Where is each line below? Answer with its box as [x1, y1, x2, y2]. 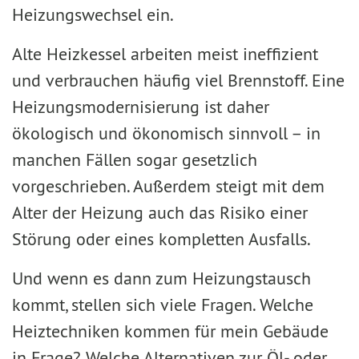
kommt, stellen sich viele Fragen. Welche [12, 293, 313, 316]
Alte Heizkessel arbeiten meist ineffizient [12, 42, 318, 65]
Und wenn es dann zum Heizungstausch [12, 267, 311, 289]
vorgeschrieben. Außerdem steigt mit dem [12, 175, 325, 197]
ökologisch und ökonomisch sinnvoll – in [12, 122, 321, 144]
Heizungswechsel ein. [12, 3, 174, 26]
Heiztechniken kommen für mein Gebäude [12, 320, 329, 342]
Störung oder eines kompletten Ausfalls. [12, 228, 311, 250]
